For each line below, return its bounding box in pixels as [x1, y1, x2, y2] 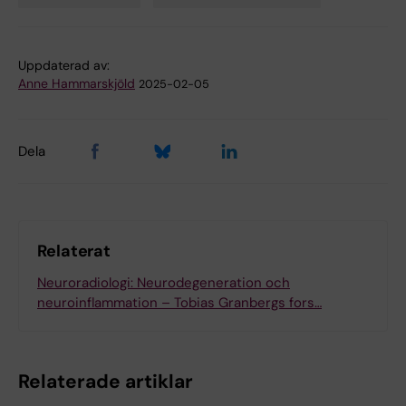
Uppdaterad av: [18, 57, 110, 74]
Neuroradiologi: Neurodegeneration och [37, 274, 290, 293]
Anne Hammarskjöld [18, 75, 135, 92]
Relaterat [37, 240, 111, 263]
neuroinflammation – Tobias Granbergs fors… [37, 294, 322, 313]
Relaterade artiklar [18, 369, 193, 395]
